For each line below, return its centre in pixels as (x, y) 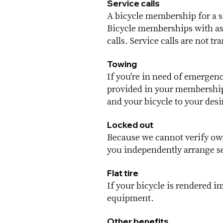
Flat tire (123, 173)
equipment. (131, 197)
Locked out (130, 124)
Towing (122, 64)
